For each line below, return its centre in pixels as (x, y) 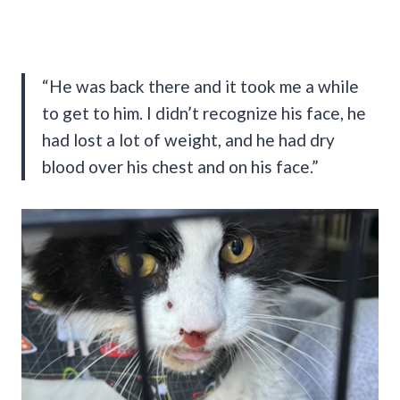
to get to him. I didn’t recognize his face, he (204, 112)
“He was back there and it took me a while (200, 86)
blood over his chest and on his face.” (180, 166)
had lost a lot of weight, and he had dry (188, 139)
